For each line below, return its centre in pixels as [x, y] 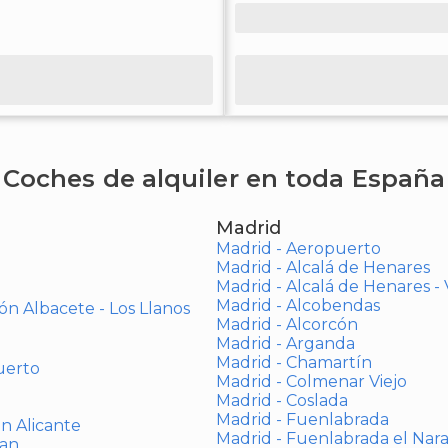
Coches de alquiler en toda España [224, 178]
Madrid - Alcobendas [297, 305]
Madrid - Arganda [285, 343]
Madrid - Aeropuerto [298, 248]
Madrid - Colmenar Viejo [311, 381]
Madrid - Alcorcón [286, 324]
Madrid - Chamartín [293, 362]
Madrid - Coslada [281, 400]
